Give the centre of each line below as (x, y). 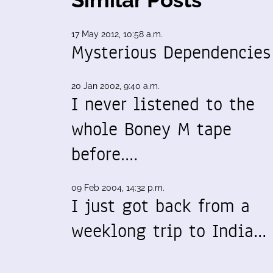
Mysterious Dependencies (171, 52)
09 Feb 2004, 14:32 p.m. (118, 188)
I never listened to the (163, 104)
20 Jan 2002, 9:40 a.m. (115, 86)
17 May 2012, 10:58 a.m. (117, 34)
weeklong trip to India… (169, 231)
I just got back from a (161, 206)
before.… (105, 154)
